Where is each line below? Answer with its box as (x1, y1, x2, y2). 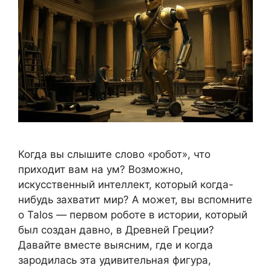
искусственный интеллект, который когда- (18, 178, 233, 191)
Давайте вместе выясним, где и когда (18, 239, 213, 252)
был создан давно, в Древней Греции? (18, 224, 214, 237)
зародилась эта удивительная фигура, (18, 254, 211, 267)
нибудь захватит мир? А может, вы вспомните (18, 194, 252, 206)
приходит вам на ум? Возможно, (18, 163, 183, 176)
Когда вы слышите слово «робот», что (18, 148, 211, 161)
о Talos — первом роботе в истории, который (18, 209, 247, 221)
